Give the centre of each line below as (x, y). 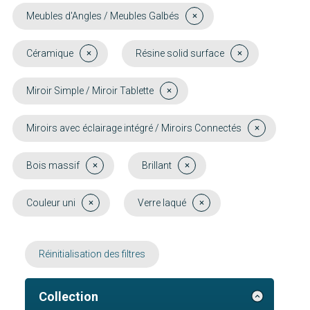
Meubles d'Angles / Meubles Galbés (103, 16)
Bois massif (53, 165)
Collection (69, 296)
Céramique (50, 53)
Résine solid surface (180, 53)
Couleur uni (51, 202)
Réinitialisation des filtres (92, 254)
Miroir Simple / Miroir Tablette (90, 90)
